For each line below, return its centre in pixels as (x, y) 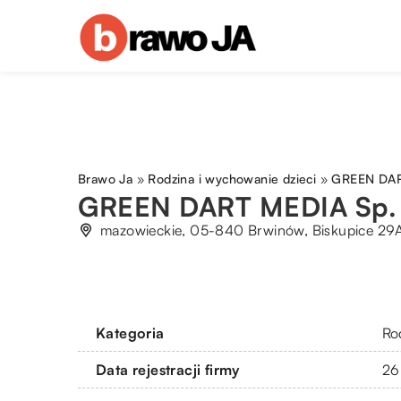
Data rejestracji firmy (168, 369)
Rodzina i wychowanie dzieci (232, 178)
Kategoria (130, 333)
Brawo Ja (106, 178)
